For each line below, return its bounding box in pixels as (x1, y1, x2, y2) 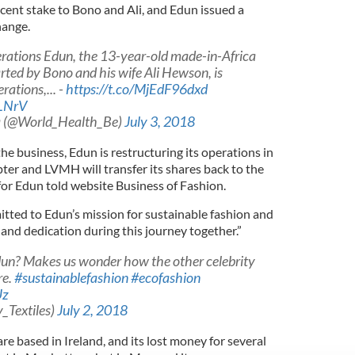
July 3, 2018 (124, 113, 195, 131)
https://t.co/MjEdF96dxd (65, 81, 208, 98)
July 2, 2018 (56, 302, 128, 319)
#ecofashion (130, 269, 200, 287)
